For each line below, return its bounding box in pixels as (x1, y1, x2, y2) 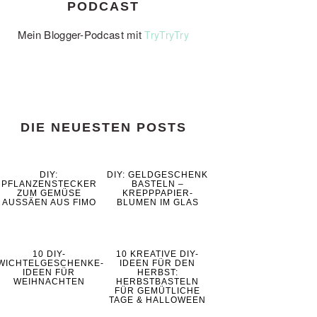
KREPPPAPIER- (122, 188, 193, 199)
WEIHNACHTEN (13, 277, 85, 287)
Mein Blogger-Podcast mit (17, 27, 145, 42)
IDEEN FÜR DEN (120, 258, 196, 269)
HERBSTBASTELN (116, 277, 200, 287)
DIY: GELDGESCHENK (107, 170, 209, 180)
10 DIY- (32, 249, 66, 260)
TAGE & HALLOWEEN (109, 295, 207, 306)
